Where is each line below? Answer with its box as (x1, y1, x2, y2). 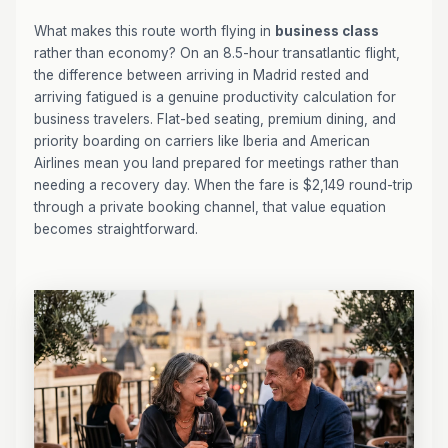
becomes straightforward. (34, 221, 198, 237)
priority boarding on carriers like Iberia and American (34, 133, 370, 149)
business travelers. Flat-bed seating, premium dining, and (34, 111, 396, 127)
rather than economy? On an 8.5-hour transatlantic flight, (34, 45, 400, 61)
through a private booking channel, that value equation (34, 199, 386, 215)
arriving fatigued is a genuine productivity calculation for (34, 89, 396, 105)
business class (275, 23, 379, 39)
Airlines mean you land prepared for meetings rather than (34, 155, 399, 171)
